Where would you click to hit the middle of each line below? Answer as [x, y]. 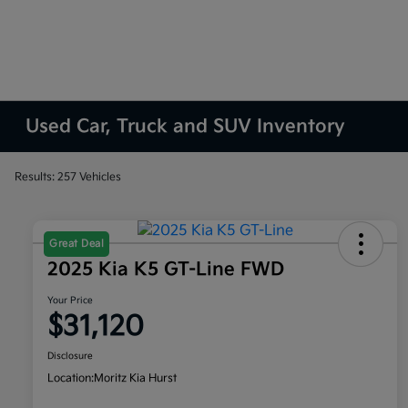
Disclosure [70, 357]
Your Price [70, 301]
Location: [71, 379]
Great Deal [76, 244]
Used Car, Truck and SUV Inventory [186, 127]
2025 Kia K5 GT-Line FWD [166, 270]
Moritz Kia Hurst [135, 379]
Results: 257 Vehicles [68, 177]
